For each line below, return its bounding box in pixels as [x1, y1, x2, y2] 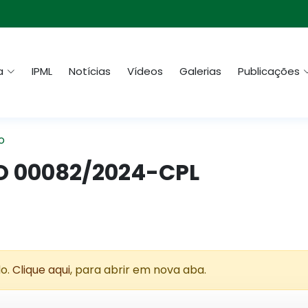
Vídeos [127, 64, 163, 79]
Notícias [69, 64, 111, 79]
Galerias [179, 64, 221, 79]
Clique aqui [12, 262, 70, 278]
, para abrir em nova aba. [70, 262, 206, 278]
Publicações [238, 64, 300, 79]
